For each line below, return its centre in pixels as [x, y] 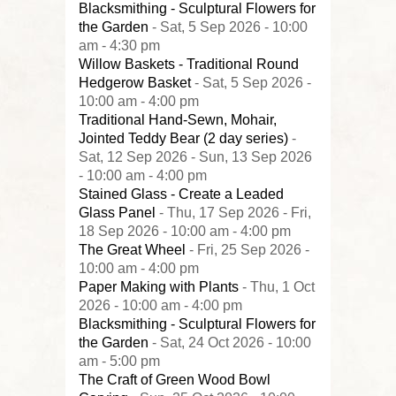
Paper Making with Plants [159, 287]
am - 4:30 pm [119, 46]
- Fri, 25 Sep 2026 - [247, 250]
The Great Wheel [132, 250]
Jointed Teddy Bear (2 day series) [183, 138]
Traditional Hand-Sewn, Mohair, [178, 120]
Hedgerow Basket [135, 83]
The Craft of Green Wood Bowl [175, 380]
